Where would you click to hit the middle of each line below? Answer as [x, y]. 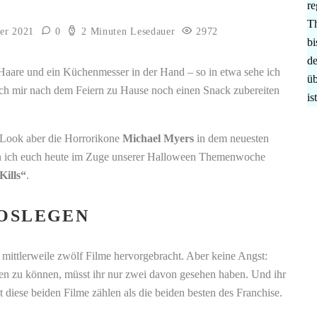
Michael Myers [158, 138]
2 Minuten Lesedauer [127, 31]
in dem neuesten [231, 138]
